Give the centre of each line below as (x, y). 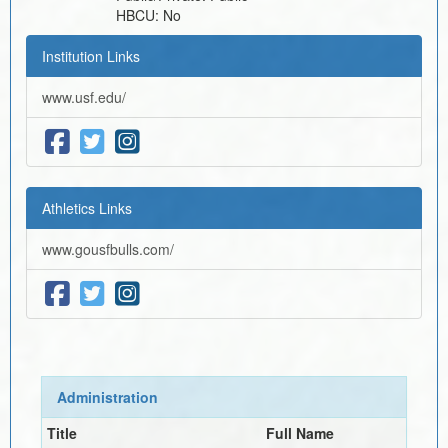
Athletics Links (87, 207)
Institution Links (91, 55)
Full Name (299, 432)
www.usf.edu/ (84, 96)
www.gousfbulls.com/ (108, 248)
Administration (107, 396)
